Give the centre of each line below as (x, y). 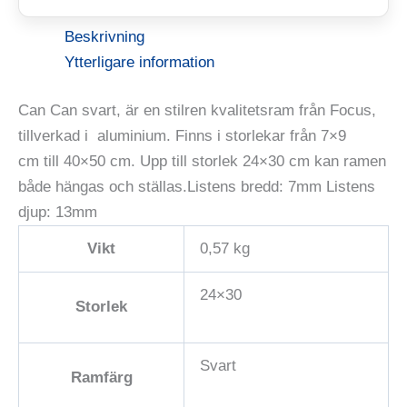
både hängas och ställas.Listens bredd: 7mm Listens (197, 187)
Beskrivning (104, 36)
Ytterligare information (139, 62)
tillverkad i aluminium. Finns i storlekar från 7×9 (182, 136)
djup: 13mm (58, 213)
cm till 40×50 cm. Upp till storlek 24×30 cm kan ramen (202, 162)
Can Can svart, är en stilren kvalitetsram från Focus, (197, 111)
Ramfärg (101, 378)
